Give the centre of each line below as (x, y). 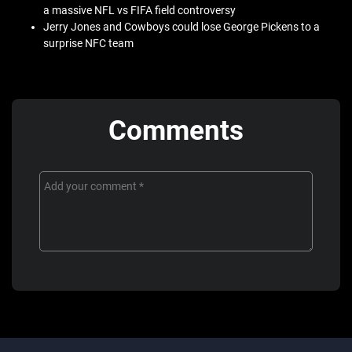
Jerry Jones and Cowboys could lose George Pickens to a (181, 27)
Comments (176, 131)
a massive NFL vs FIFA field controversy (139, 11)
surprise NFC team (88, 44)
